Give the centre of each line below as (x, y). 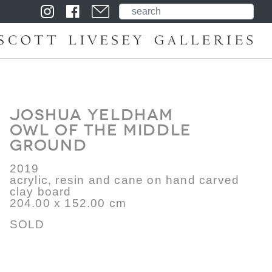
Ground (48, 145)
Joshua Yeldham (92, 115)
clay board (40, 192)
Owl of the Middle (100, 130)
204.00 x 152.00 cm (68, 203)
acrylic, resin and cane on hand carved (124, 180)
